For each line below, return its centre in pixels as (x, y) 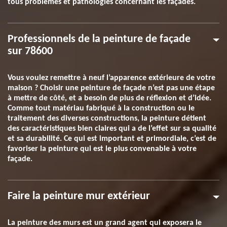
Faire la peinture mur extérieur (79, 196)
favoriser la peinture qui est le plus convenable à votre (102, 149)
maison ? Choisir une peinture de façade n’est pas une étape (111, 88)
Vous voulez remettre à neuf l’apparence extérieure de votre (111, 78)
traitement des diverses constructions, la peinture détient (107, 119)
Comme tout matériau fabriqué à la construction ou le (101, 108)
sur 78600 (30, 51)
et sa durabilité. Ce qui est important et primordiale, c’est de (112, 139)
